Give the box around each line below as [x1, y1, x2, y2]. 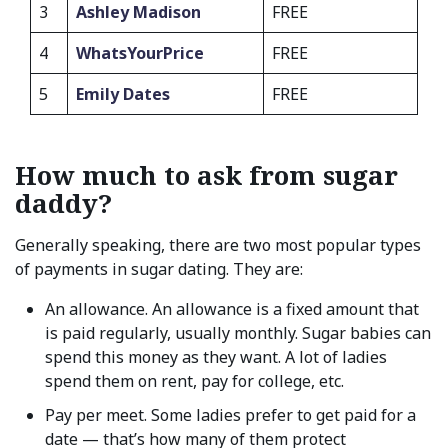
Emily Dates [76, 83, 170, 105]
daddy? [15, 185, 112, 221]
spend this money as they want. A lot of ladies [45, 346, 387, 368]
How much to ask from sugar [15, 157, 398, 193]
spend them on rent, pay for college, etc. [45, 370, 344, 392]
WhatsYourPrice [76, 42, 204, 64]
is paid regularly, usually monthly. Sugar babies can [45, 322, 431, 344]
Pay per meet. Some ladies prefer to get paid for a [45, 404, 416, 426]
